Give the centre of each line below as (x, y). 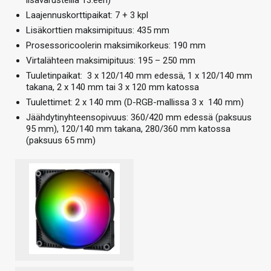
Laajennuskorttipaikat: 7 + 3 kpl (87, 15)
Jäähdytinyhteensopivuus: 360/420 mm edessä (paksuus (139, 117)
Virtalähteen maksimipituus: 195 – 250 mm (111, 60)
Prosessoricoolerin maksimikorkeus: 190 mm (116, 45)
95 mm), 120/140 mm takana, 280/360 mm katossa (128, 129)
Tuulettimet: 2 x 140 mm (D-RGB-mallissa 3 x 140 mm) (135, 102)
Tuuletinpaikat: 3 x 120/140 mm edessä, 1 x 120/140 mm (139, 75)
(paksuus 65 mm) (61, 140)
